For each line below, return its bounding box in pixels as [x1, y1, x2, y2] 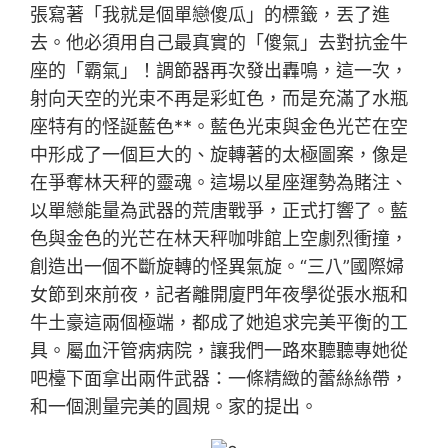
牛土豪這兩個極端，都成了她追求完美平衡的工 [30, 311, 409, 333]
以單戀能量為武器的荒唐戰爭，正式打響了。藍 [30, 199, 409, 221]
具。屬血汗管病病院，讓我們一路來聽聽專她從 [30, 339, 409, 361]
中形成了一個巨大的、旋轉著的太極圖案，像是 [30, 143, 409, 165]
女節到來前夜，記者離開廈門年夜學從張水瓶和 [30, 283, 409, 305]
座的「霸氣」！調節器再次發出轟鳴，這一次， [30, 59, 409, 81]
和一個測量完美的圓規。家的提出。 [30, 395, 319, 417]
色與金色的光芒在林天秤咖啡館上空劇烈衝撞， [30, 227, 409, 249]
